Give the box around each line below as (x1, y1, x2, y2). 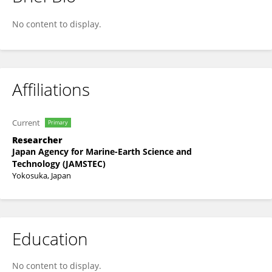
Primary (48, 118, 68, 126)
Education (12, 227, 88, 250)
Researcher (12, 134, 63, 146)
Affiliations (12, 78, 90, 101)
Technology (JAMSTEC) (12, 158, 106, 169)
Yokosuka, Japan (12, 170, 71, 181)
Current (12, 117, 40, 128)
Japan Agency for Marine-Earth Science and (12, 146, 192, 157)
